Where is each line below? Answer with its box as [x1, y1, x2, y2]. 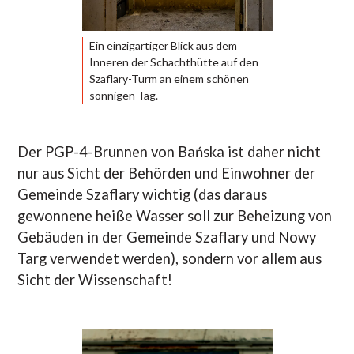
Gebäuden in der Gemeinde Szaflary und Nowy [17, 228, 317, 246]
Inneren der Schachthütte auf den [88, 55, 258, 69]
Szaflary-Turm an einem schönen [88, 71, 249, 85]
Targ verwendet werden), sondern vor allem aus [17, 249, 322, 267]
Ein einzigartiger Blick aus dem [88, 38, 237, 52]
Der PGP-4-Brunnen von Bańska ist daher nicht [17, 142, 322, 160]
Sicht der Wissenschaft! [17, 270, 173, 288]
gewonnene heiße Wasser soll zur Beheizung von [17, 206, 333, 224]
